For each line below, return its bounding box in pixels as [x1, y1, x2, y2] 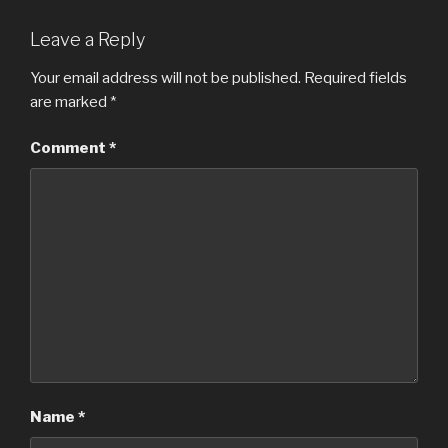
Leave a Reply [30, 29, 145, 51]
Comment [30, 139, 109, 158]
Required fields [304, 68, 407, 87]
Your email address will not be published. [30, 68, 301, 87]
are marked [30, 92, 110, 111]
